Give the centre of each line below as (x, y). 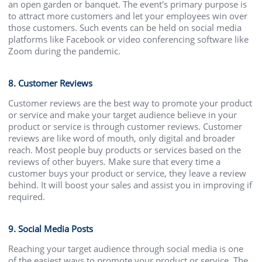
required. (27, 196)
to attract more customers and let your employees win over (128, 15)
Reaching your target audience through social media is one (126, 249)
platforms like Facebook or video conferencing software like (129, 39)
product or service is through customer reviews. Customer (125, 126)
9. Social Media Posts (51, 228)
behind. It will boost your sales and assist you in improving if (130, 185)
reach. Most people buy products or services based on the (125, 149)
